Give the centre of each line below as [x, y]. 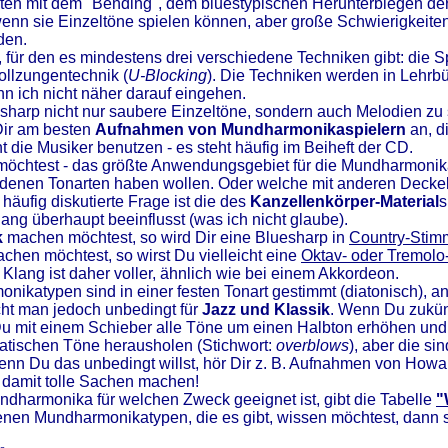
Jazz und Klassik [266, 309]
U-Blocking [167, 75]
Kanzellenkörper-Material [344, 201]
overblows [312, 345]
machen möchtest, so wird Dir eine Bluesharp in [176, 237]
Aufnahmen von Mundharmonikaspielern [250, 129]
